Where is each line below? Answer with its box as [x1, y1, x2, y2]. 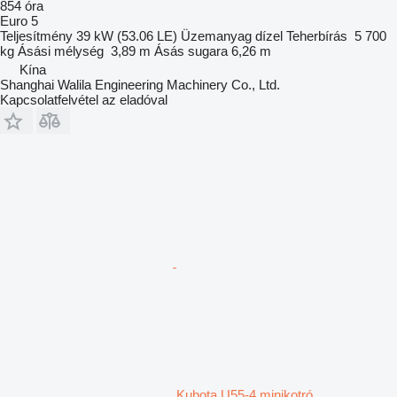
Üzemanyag [181, 27, 252, 43]
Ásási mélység [18, 43, 104, 58]
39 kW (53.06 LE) [76, 27, 177, 43]
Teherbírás [286, 27, 347, 43]
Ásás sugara [154, 43, 228, 58]
